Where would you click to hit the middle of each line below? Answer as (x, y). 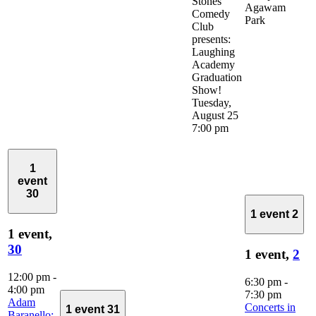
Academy (213, 65)
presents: (211, 39)
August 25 (215, 116)
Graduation (217, 78)
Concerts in (270, 308)
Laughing (213, 52)
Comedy (211, 14)
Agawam (265, 8)
